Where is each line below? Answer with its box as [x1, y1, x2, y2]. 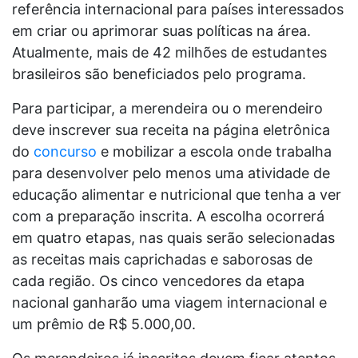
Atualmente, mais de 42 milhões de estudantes [12, 44, 327, 61]
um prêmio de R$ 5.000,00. [12, 316, 196, 332]
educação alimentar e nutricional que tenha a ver [12, 186, 341, 203]
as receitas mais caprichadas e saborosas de [12, 251, 312, 268]
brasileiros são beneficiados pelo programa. [12, 66, 306, 82]
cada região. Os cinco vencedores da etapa [12, 272, 304, 289]
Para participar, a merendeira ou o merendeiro [12, 100, 323, 117]
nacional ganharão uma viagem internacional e [12, 294, 327, 311]
